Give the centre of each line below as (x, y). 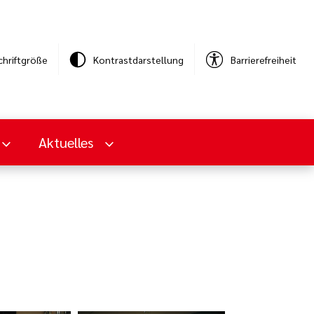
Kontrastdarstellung (138, 59)
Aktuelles (67, 142)
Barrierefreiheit (264, 59)
